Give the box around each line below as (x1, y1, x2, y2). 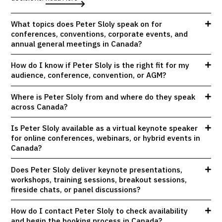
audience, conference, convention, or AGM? (11, 70, 166, 80)
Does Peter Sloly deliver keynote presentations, (11, 164, 183, 174)
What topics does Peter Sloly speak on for (11, 19, 163, 29)
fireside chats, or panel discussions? (11, 184, 141, 194)
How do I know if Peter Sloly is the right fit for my (11, 60, 190, 70)
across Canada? (11, 101, 68, 111)
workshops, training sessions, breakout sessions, (11, 174, 187, 184)
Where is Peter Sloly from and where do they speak (11, 91, 196, 102)
